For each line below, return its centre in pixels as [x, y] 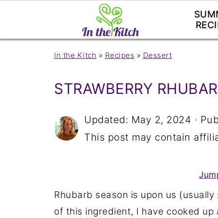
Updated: [108, 120]
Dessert [157, 55]
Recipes [119, 55]
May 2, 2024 [161, 120]
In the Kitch [75, 55]
